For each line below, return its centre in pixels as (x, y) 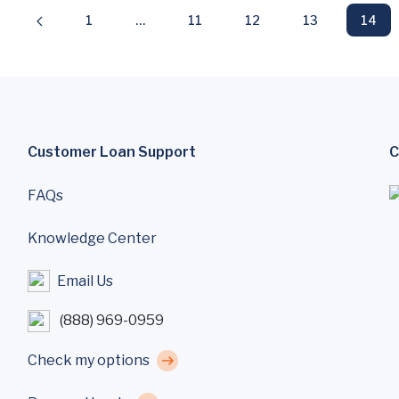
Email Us (85, 281)
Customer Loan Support (111, 151)
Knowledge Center (92, 238)
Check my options (88, 360)
